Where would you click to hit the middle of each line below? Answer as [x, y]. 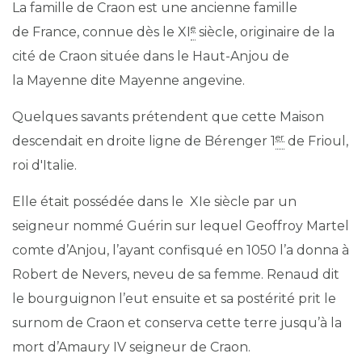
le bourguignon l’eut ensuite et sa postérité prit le [174, 299]
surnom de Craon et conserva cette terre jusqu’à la [177, 323]
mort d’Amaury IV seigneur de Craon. [131, 347]
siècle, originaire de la [265, 32]
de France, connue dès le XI [101, 32]
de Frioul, [316, 141]
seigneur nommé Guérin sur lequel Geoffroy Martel [181, 226]
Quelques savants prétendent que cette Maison [168, 117]
